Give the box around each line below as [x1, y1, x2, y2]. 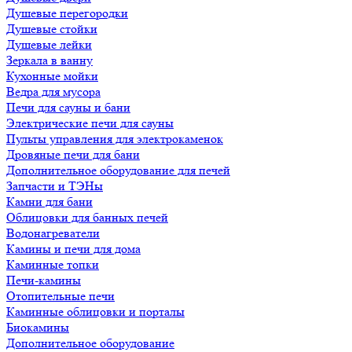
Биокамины [6, 320, 69, 335]
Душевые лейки [6, 37, 92, 52]
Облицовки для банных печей [6, 210, 168, 225]
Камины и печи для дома [6, 241, 141, 256]
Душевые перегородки [6, 5, 128, 20]
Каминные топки [6, 257, 99, 272]
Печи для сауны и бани [6, 100, 130, 115]
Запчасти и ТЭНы [6, 178, 103, 193]
